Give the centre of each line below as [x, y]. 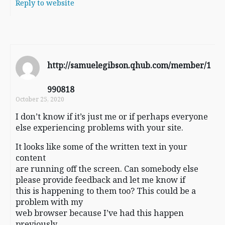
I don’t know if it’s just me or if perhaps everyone [112, 116]
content [31, 157]
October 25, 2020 [40, 99]
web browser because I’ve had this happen [100, 213]
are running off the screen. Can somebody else [107, 168]
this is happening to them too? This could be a [106, 191]
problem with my [49, 202]
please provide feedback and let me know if [100, 180]
